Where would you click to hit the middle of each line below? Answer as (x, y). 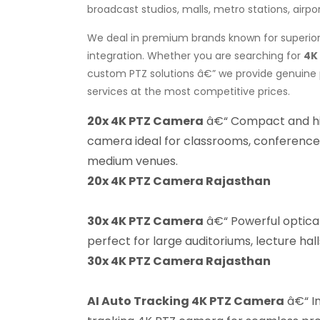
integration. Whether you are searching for (195, 55)
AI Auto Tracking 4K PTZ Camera (186, 301)
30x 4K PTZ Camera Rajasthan (179, 261)
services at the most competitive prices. (189, 91)
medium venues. (132, 161)
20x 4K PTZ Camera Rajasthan (179, 181)
